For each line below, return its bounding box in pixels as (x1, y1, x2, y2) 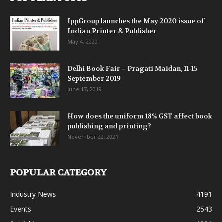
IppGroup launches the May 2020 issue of (67, 16, 204, 26)
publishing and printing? (67, 121, 151, 131)
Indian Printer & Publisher (67, 26, 157, 36)
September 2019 (67, 74, 120, 83)
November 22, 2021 (67, 133, 118, 141)
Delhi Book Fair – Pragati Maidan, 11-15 (67, 64, 197, 73)
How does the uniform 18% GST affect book (67, 111, 212, 121)
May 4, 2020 (67, 38, 98, 46)
